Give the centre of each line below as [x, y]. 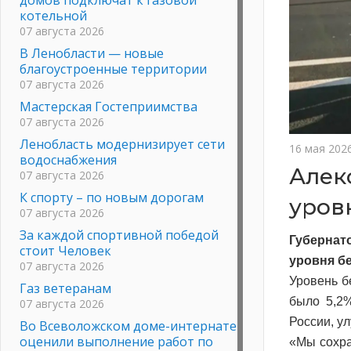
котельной [53, 15]
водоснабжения [68, 159]
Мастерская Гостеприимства [109, 106]
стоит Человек [65, 250]
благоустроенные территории [113, 69]
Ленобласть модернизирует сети [122, 144]
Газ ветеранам [65, 288]
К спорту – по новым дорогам [112, 197]
